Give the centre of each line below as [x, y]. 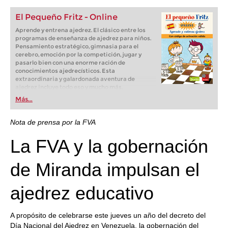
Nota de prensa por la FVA [53, 122]
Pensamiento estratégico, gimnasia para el [77, 46]
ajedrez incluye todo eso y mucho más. [69, 87]
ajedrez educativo [82, 193]
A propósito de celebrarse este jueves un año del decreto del [108, 215]
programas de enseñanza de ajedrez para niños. [83, 38]
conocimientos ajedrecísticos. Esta [65, 71]
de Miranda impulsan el [105, 170]
